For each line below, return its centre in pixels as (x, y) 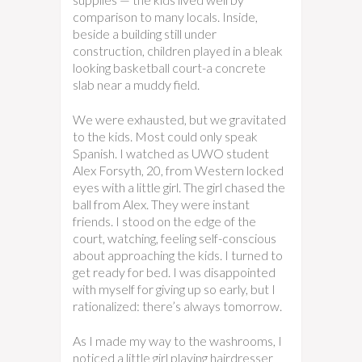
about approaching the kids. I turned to (178, 255)
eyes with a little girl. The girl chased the (179, 187)
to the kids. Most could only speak (165, 136)
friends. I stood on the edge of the (164, 221)
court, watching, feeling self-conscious (175, 238)
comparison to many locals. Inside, (165, 17)
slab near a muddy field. (136, 84)
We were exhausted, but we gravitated (179, 119)
